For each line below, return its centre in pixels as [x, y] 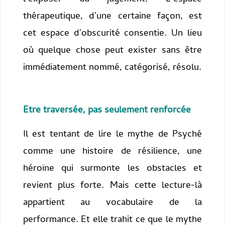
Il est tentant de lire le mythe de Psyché [113, 135]
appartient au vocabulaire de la [113, 203]
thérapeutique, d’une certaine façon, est [113, 17]
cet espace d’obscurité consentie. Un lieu [113, 34]
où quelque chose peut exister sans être [113, 51]
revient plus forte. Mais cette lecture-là [113, 186]
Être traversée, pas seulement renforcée [107, 111]
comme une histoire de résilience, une [113, 152]
